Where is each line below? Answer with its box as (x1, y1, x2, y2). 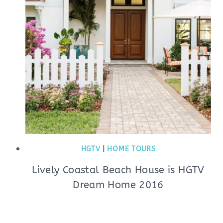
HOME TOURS (107, 145, 156, 153)
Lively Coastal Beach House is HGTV (32, 164, 205, 176)
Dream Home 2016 (73, 179, 164, 191)
